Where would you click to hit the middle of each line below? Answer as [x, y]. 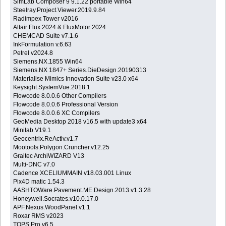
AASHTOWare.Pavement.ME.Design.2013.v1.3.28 [82, 190]
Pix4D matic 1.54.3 [39, 181]
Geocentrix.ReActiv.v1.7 [46, 138]
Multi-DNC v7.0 [34, 164]
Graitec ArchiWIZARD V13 [49, 156]
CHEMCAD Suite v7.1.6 [46, 36]
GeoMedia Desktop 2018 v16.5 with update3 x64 [80, 121]
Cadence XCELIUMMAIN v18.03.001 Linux [72, 173]
